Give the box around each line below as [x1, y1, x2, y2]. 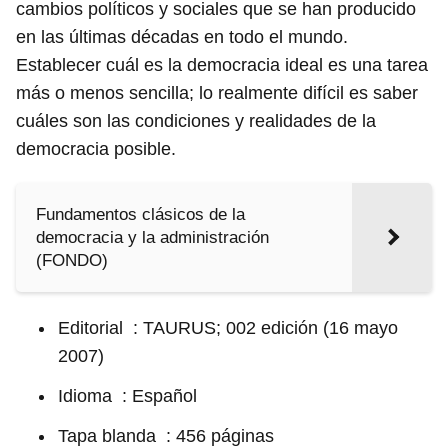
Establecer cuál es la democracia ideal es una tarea [16, 55, 428, 75]
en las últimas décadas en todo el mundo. [16, 27, 348, 47]
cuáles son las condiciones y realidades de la [16, 111, 376, 131]
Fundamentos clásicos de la [36, 205, 245, 224]
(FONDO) [36, 251, 108, 270]
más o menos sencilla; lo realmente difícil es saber [16, 83, 418, 103]
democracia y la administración [36, 228, 269, 247]
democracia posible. [16, 139, 176, 159]
